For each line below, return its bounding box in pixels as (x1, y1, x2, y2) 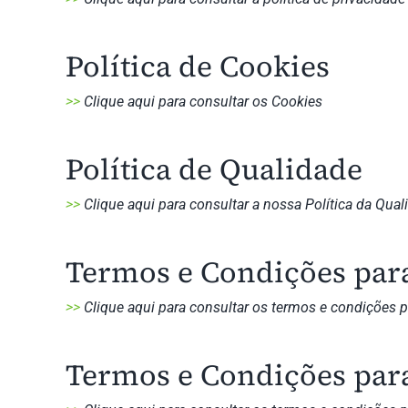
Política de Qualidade (65, 149, 362, 189)
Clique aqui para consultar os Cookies (83, 93, 322, 110)
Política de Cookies (65, 46, 330, 87)
